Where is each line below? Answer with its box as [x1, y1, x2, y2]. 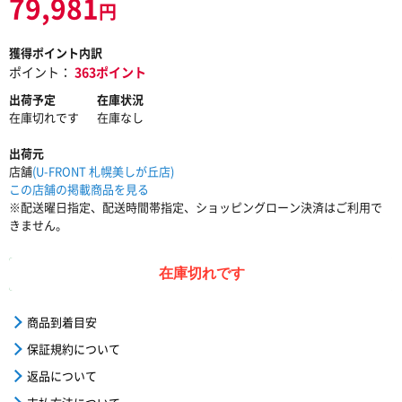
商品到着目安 [27, 313, 97, 330]
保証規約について [27, 340, 120, 357]
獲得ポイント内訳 [9, 44, 102, 61]
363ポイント [74, 63, 146, 81]
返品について [27, 367, 97, 384]
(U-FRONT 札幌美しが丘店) [32, 162, 174, 179]
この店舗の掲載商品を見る [9, 180, 149, 197]
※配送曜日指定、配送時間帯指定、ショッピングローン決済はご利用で [9, 198, 382, 215]
